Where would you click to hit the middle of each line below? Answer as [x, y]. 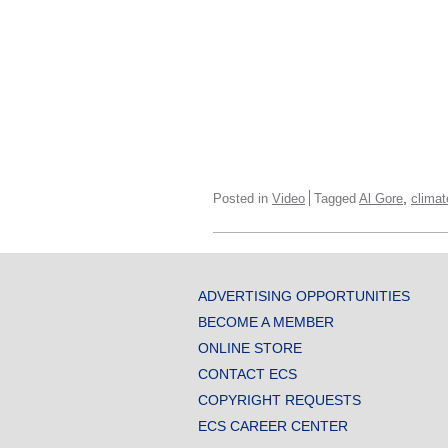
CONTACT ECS [247, 373]
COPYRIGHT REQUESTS [279, 399]
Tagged [336, 198]
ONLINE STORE [250, 347]
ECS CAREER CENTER [273, 425]
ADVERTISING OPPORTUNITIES [304, 295]
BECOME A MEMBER [266, 321]
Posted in [242, 198]
